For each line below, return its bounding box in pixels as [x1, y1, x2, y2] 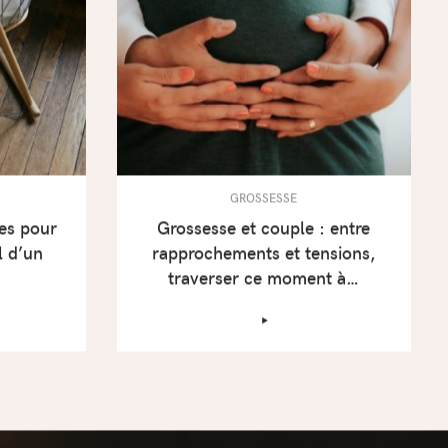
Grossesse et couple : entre [157, 216, 371, 241]
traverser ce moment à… [168, 266, 360, 291]
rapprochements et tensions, [151, 241, 376, 266]
